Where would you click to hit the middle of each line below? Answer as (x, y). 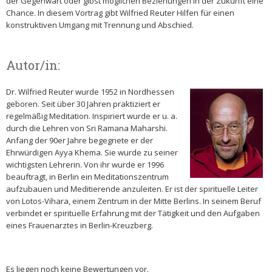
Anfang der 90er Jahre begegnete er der (80, 140)
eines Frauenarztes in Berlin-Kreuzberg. (80, 225)
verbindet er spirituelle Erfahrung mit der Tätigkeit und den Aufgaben (133, 213)
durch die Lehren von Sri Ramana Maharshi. (87, 128)
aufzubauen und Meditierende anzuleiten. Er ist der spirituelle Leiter (132, 189)
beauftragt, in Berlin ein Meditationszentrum (87, 177)
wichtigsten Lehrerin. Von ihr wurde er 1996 (85, 165)
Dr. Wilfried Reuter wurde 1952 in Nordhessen (90, 92)
